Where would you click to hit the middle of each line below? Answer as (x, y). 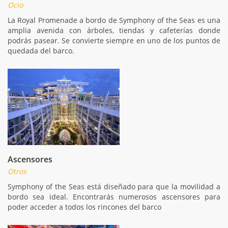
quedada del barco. (41, 50)
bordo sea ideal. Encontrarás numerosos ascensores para (114, 196)
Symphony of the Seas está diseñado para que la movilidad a (114, 186)
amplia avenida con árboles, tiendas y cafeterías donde (114, 30)
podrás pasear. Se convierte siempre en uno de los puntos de (114, 40)
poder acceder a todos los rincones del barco (84, 207)
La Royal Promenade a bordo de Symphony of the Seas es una (114, 20)
